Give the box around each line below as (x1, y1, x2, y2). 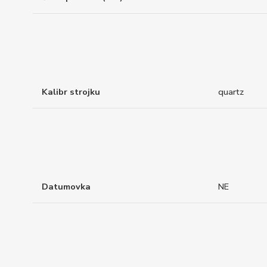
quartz (218, 86, 244, 98)
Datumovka (42, 180, 91, 193)
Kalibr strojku (42, 86, 100, 98)
